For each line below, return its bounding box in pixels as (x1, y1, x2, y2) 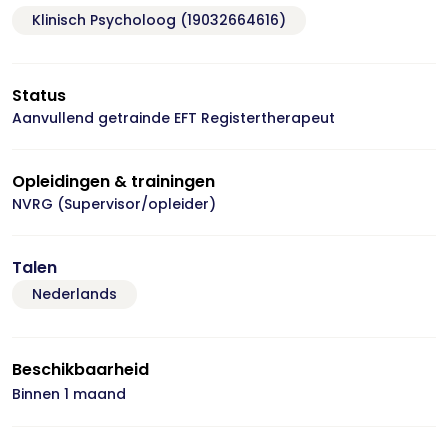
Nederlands (32, 284, 117, 304)
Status (12, 84, 66, 107)
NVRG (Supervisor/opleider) (12, 194, 216, 214)
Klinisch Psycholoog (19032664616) (32, 10, 286, 30)
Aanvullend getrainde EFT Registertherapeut (12, 108, 335, 128)
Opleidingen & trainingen (12, 170, 215, 193)
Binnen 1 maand (12, 384, 126, 404)
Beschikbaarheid (12, 358, 149, 381)
